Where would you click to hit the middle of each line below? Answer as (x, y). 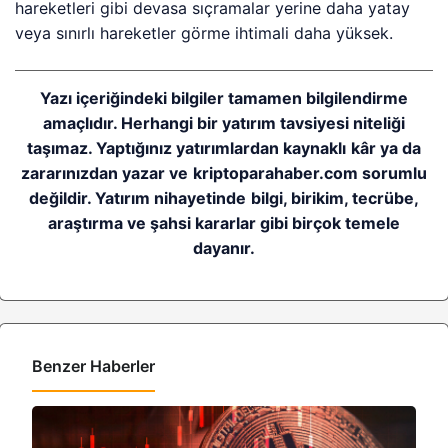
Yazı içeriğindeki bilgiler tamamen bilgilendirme (224, 98)
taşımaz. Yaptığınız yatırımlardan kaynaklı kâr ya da (224, 148)
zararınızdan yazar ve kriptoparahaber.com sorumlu (224, 173)
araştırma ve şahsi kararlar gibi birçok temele (224, 223)
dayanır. (224, 248)
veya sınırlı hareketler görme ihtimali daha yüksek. (204, 33)
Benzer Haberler (93, 366)
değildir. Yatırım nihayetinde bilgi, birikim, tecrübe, (224, 198)
